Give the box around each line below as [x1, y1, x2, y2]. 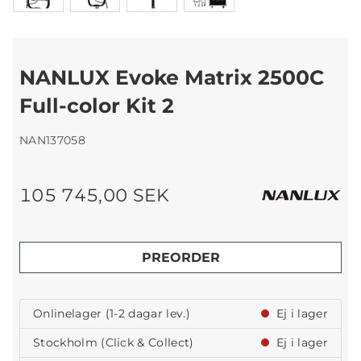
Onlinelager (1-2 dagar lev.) [33, 306, 190, 322]
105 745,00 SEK [19, 185, 170, 206]
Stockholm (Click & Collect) [33, 335, 194, 351]
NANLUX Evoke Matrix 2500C [19, 65, 324, 90]
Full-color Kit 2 [19, 93, 174, 118]
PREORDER [141, 249, 220, 265]
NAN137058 [19, 133, 85, 148]
